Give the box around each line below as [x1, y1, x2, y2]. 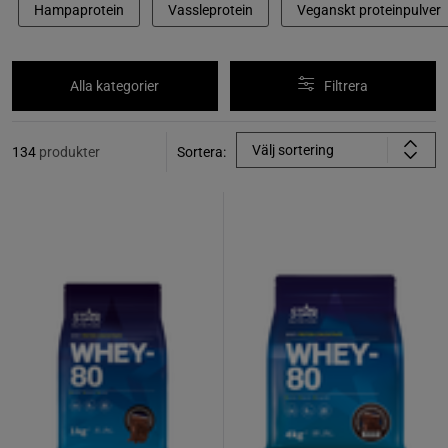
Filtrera [324, 78, 369, 94]
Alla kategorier [70, 78, 160, 94]
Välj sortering [252, 142, 334, 158]
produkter [39, 144, 100, 160]
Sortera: [177, 144, 226, 160]
